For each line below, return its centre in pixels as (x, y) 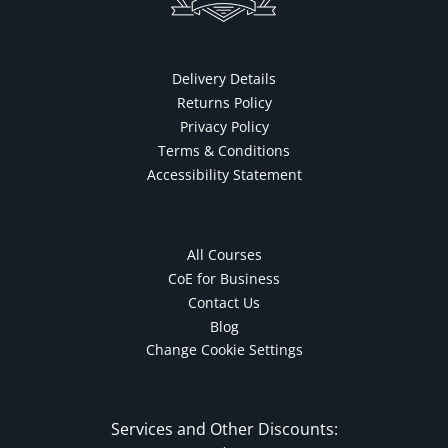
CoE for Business (224, 279)
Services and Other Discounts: (224, 429)
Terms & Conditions (224, 151)
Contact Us (224, 303)
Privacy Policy (224, 127)
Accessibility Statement (224, 175)
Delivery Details (224, 79)
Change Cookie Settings (224, 350)
